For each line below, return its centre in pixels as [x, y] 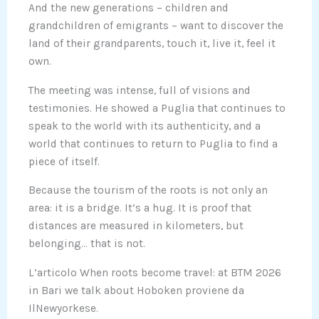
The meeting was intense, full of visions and [140, 90]
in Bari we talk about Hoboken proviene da [136, 290]
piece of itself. [64, 161]
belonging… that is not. [87, 244]
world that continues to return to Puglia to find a [153, 143]
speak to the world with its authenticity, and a [145, 126]
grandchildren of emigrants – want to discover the [156, 26]
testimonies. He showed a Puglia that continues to [157, 108]
